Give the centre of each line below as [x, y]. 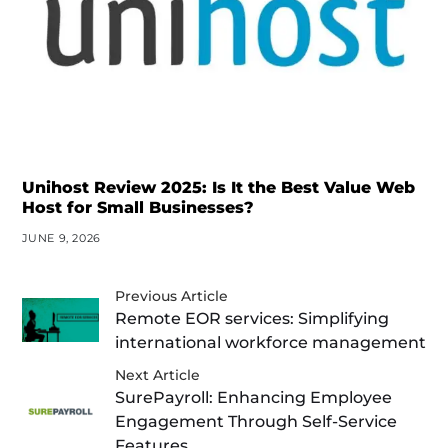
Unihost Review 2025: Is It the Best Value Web [218, 187]
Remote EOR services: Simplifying [252, 318]
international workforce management [271, 342]
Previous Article [172, 295]
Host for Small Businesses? [137, 207]
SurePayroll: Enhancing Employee [254, 397]
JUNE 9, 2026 [61, 237]
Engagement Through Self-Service [256, 421]
